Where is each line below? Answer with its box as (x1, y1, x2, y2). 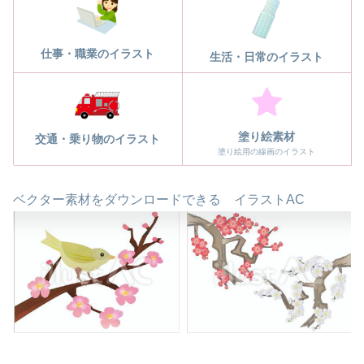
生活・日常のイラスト (210, 50, 323, 63)
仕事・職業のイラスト (41, 46, 154, 60)
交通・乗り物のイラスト (35, 132, 160, 145)
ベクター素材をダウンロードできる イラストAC (13, 192, 305, 206)
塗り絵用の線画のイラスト (218, 146, 315, 156)
